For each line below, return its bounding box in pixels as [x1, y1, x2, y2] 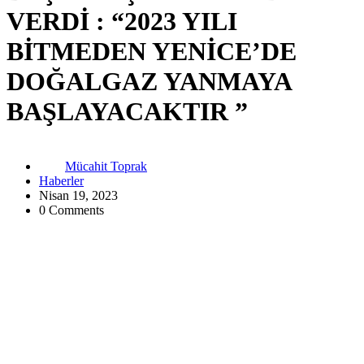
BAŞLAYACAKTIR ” [6, 97, 248, 127]
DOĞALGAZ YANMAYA [6, 67, 291, 97]
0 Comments [39, 202, 104, 217]
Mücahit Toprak [65, 158, 147, 173]
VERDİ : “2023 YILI [6, 6, 237, 37]
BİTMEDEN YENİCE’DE [6, 37, 297, 67]
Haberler [39, 173, 84, 188]
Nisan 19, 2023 [39, 188, 118, 202]
